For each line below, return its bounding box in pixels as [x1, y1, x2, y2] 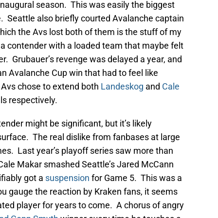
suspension [45, 173, 90, 183]
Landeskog [101, 81, 144, 92]
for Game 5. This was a [90, 173, 182, 183]
